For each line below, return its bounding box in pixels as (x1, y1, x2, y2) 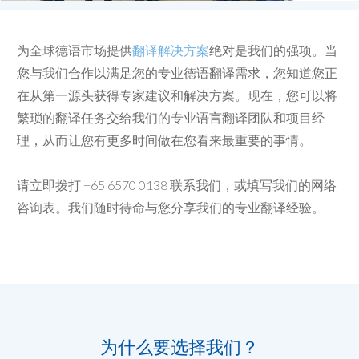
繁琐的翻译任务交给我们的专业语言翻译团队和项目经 (17, 110, 325, 126)
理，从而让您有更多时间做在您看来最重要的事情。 (17, 132, 312, 148)
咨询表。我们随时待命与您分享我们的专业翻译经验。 (17, 200, 325, 216)
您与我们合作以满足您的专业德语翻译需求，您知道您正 (17, 65, 337, 81)
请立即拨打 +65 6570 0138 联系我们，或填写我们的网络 (17, 177, 337, 193)
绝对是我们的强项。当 (209, 42, 337, 58)
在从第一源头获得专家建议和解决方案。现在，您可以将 (17, 87, 337, 103)
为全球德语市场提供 (17, 42, 132, 58)
